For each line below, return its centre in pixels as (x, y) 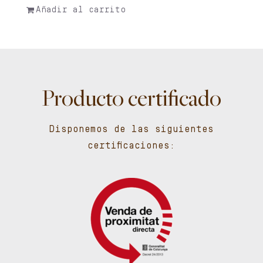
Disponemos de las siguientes (131, 130)
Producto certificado (131, 101)
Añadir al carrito (80, 11)
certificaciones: (131, 146)
